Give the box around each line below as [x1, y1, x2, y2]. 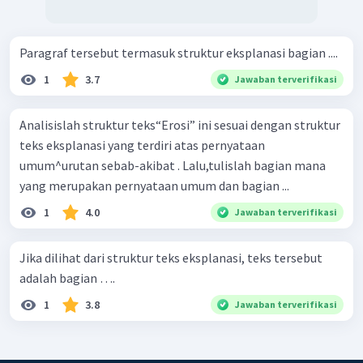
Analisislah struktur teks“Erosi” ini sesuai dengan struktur [19, 117, 340, 134]
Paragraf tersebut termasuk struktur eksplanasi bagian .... [19, 45, 338, 62]
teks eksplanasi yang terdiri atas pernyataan [19, 137, 265, 154]
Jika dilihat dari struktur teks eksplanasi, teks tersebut [19, 250, 322, 267]
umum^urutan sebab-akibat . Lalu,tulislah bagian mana [19, 157, 326, 174]
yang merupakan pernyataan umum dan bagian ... [19, 177, 289, 194]
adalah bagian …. [19, 270, 115, 287]
